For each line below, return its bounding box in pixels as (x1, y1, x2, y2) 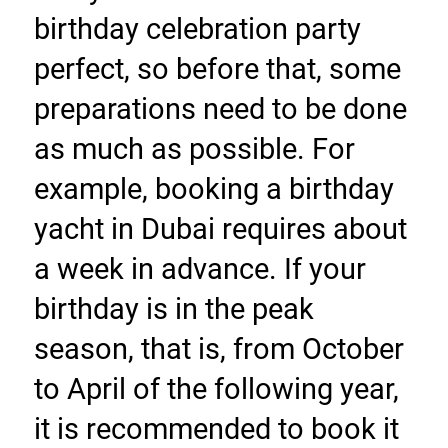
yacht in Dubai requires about (33, 212, 407, 247)
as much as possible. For (33, 132, 355, 167)
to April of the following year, (33, 372, 399, 407)
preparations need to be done (33, 92, 407, 127)
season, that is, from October (33, 332, 404, 367)
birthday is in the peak (33, 292, 314, 327)
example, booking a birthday (33, 172, 394, 207)
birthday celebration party (33, 12, 361, 47)
